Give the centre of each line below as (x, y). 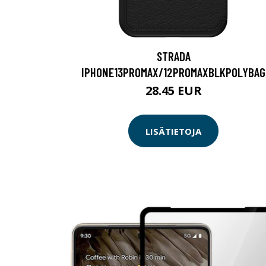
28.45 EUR (173, 91)
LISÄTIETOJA (173, 131)
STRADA (173, 56)
